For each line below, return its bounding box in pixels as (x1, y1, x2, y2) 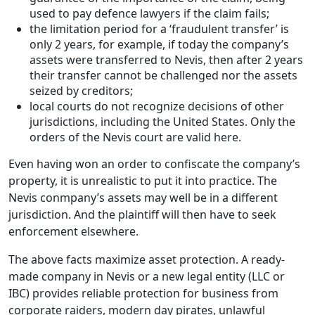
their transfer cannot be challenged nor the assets (30, 67, 297, 84)
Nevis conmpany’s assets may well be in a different (8, 190, 278, 206)
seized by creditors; (30, 83, 133, 99)
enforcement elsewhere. (8, 224, 139, 240)
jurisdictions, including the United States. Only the (30, 114, 295, 130)
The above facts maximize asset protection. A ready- (8, 252, 285, 268)
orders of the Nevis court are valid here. (30, 129, 241, 146)
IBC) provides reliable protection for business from (8, 285, 278, 302)
